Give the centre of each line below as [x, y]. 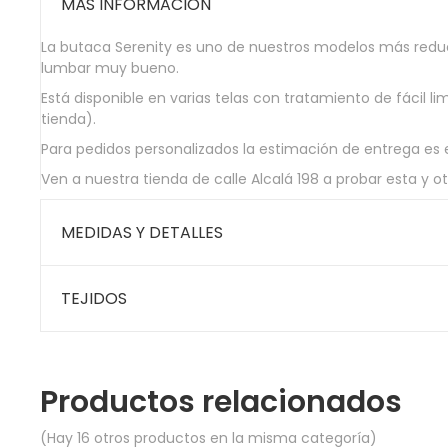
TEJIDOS [94, 299]
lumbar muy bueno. [110, 68]
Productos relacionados [221, 402]
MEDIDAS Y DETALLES [142, 233]
